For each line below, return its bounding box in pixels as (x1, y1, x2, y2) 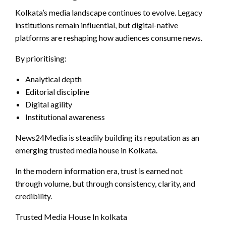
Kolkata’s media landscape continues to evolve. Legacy (15, 8, 202, 18)
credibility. (15, 191, 52, 201)
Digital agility (25, 99, 72, 109)
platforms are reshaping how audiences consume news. (15, 33, 202, 43)
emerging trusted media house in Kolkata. (15, 145, 157, 155)
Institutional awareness (25, 112, 105, 122)
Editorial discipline (25, 87, 89, 97)
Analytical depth (25, 74, 82, 84)
